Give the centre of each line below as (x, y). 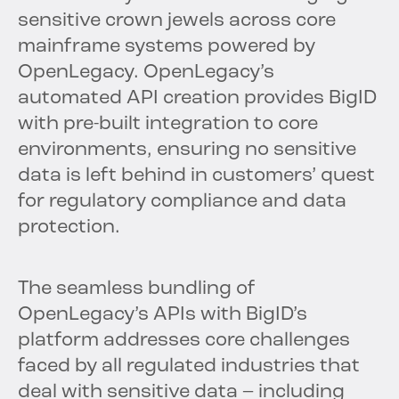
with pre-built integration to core (168, 125)
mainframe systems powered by (167, 47)
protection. (69, 228)
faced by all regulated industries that (189, 367)
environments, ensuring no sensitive (187, 151)
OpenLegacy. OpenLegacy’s (146, 73)
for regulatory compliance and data (182, 202)
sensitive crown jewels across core (177, 21)
